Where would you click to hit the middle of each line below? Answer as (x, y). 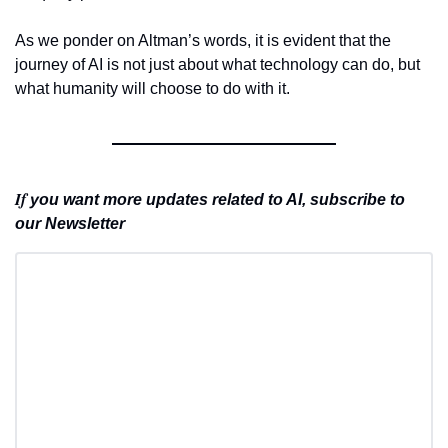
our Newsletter (70, 224)
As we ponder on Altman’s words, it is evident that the (203, 41)
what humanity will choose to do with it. (152, 89)
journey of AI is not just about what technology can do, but (217, 65)
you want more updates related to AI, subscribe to (217, 200)
